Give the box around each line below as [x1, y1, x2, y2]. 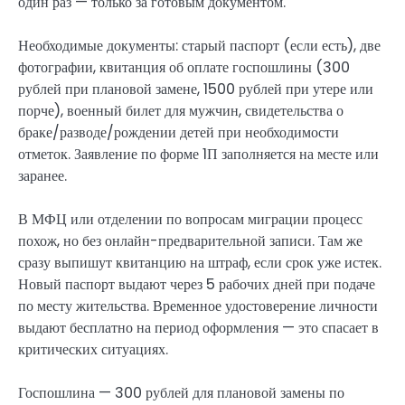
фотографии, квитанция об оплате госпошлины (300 [18, 57, 350, 79]
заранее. [18, 165, 67, 187]
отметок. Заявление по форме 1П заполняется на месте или [18, 144, 379, 165]
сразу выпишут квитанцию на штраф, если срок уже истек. [18, 252, 381, 274]
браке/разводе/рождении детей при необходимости [18, 122, 339, 144]
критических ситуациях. [18, 339, 168, 361]
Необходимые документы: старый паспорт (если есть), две [18, 35, 381, 57]
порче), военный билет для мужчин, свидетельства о [18, 100, 344, 122]
